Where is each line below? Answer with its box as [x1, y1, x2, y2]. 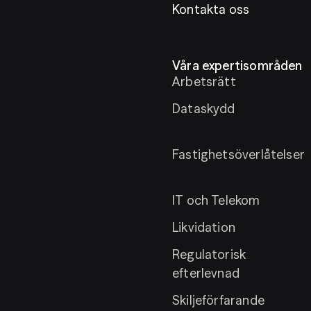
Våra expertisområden [172, 58, 303, 74]
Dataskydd [172, 101, 235, 117]
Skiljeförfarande [172, 292, 264, 308]
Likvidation [172, 219, 235, 235]
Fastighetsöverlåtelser [172, 146, 305, 162]
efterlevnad [172, 265, 239, 281]
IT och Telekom [172, 192, 260, 208]
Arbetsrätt [172, 74, 236, 90]
